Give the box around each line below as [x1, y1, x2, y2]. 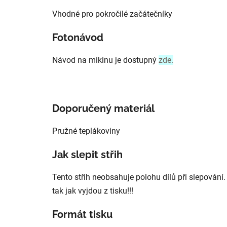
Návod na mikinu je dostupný [52, 55, 157, 65]
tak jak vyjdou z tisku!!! [52, 185, 133, 196]
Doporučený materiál [52, 102, 155, 115]
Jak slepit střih [52, 148, 123, 161]
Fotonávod [52, 31, 103, 44]
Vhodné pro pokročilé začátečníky [52, 9, 172, 19]
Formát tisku [52, 208, 112, 220]
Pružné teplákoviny [52, 126, 120, 136]
